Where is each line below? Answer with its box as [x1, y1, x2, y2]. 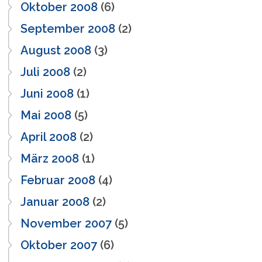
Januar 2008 [20, 194, 89, 209]
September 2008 [20, 21, 115, 36]
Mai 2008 [20, 108, 71, 122]
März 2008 [20, 151, 79, 166]
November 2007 [20, 216, 112, 230]
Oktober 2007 [20, 237, 97, 252]
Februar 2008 [20, 173, 95, 187]
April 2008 [20, 129, 77, 144]
